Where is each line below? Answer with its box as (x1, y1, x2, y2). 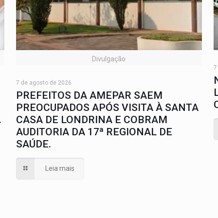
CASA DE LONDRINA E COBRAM (16, 113, 167, 126)
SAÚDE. (16, 138, 51, 150)
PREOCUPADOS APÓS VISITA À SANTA (16, 101, 199, 113)
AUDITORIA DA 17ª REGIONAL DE (16, 126, 172, 138)
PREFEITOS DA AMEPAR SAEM (16, 89, 163, 101)
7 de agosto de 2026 (16, 79, 72, 86)
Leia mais (45, 164, 74, 172)
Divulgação (92, 54, 126, 63)
